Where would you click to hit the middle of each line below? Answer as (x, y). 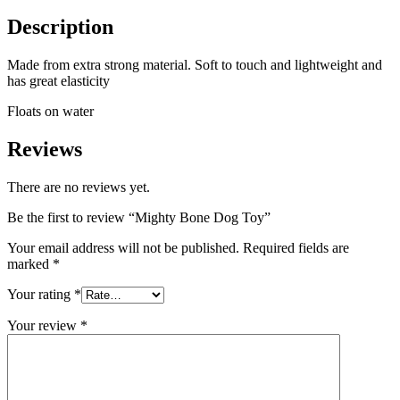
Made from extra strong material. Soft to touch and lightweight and (195, 64)
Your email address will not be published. (123, 247)
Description (60, 26)
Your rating (41, 294)
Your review (44, 325)
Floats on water (50, 111)
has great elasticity (58, 80)
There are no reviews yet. (79, 187)
